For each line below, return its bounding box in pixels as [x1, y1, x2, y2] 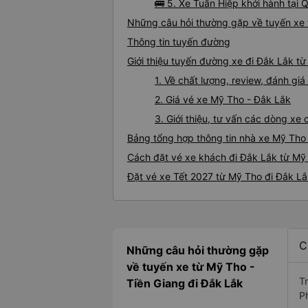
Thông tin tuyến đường [127, 36, 230, 48]
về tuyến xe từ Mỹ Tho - [126, 260, 255, 274]
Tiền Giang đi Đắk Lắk [126, 276, 243, 291]
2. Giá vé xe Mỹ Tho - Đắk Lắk [155, 93, 291, 106]
